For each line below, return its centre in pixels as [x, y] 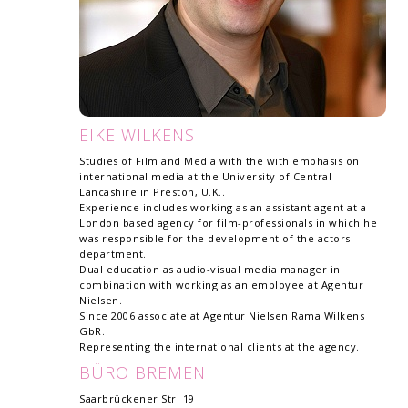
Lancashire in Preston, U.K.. [152, 192]
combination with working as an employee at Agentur [221, 285]
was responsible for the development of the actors [215, 238]
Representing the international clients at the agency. [219, 347]
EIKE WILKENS [137, 135]
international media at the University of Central [205, 176]
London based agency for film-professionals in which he [228, 223]
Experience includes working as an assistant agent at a [223, 207]
